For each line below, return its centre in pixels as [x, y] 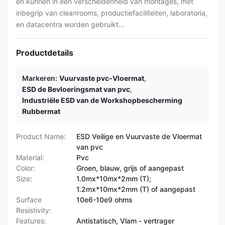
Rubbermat [41, 111]
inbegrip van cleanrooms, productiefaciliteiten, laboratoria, [112, 13]
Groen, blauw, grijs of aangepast [130, 168]
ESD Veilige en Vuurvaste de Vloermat [139, 136]
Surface [29, 200]
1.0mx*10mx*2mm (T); [114, 179]
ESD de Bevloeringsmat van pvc [76, 89]
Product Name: [41, 136]
